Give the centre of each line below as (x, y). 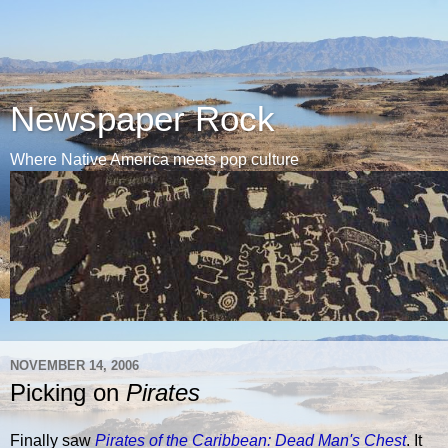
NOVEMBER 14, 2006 (74, 365)
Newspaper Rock (142, 119)
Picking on (68, 392)
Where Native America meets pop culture (154, 159)
